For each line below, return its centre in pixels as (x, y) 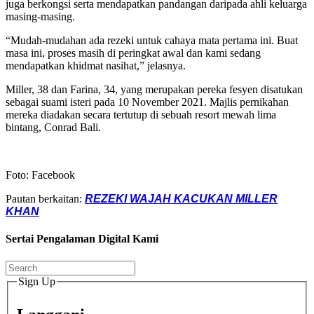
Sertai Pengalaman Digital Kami (82, 239)
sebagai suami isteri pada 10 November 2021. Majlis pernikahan (147, 102)
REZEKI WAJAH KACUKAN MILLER (181, 198)
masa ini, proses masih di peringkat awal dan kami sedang (133, 53)
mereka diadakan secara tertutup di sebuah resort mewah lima (141, 114)
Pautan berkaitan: (45, 198)
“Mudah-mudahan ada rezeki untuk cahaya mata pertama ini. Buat (152, 40)
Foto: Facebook (40, 175)
